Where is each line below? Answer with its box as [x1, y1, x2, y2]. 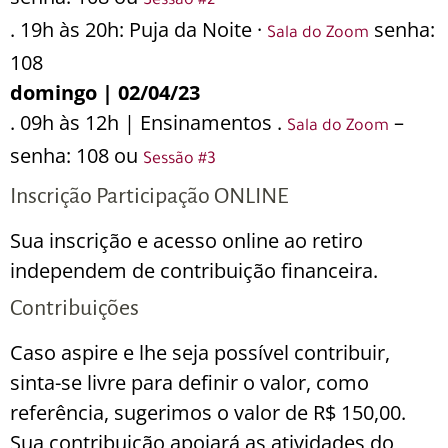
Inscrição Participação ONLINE [10, 184, 289, 209]
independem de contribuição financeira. [10, 257, 378, 285]
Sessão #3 [143, 151, 216, 170]
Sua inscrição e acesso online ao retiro [10, 227, 363, 255]
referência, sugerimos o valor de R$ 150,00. [10, 399, 406, 427]
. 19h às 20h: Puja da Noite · [10, 16, 267, 44]
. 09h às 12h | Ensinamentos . [10, 109, 287, 137]
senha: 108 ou [10, 142, 143, 170]
